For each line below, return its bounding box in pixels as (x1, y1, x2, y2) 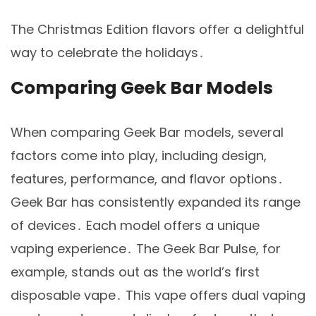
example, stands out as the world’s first (11, 263, 260, 281)
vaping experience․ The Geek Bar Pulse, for (11, 240, 281, 258)
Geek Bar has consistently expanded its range (11, 193, 300, 212)
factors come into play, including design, (11, 147, 267, 165)
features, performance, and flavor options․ (11, 170, 284, 188)
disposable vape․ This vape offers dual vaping (11, 286, 305, 305)
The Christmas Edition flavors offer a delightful (11, 20, 304, 38)
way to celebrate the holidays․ (11, 43, 205, 61)
